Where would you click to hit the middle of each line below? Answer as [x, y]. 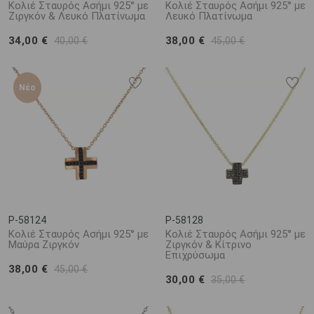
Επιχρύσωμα [195, 255]
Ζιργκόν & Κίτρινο [209, 245]
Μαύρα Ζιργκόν [44, 245]
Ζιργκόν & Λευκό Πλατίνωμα [77, 16]
